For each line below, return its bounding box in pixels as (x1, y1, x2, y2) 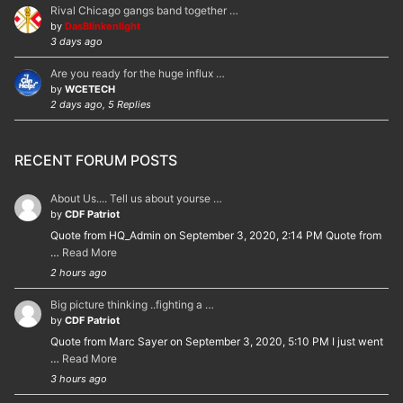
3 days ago (50, 34, 103, 48)
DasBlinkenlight (65, 19, 140, 32)
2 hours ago (50, 265, 107, 279)
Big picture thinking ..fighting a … (50, 297, 214, 311)
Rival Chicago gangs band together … (50, 3, 238, 17)
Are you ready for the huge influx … (50, 66, 225, 80)
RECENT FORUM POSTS (14, 150, 177, 169)
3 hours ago (50, 372, 107, 385)
